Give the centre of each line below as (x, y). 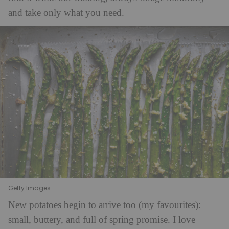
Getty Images (29, 188)
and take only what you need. (66, 13)
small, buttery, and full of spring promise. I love (102, 220)
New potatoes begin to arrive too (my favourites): (105, 205)
